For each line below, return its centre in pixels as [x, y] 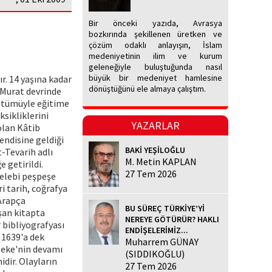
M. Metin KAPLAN [161, 162]
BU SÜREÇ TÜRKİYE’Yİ [165, 208]
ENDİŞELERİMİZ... [157, 230]
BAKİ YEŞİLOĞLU [155, 150]
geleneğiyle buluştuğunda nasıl [155, 67]
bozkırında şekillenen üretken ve [155, 34]
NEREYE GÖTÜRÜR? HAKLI [172, 219]
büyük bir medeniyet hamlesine [155, 78]
